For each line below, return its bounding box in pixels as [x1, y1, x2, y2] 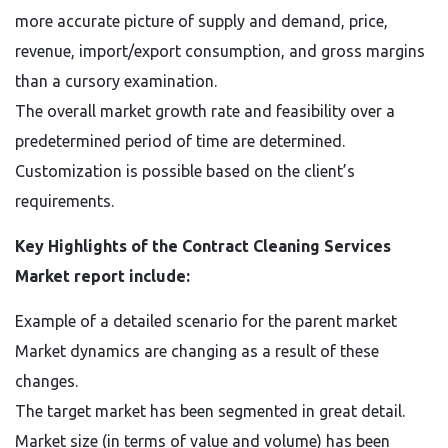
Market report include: [15, 267, 190, 285]
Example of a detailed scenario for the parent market [15, 312, 397, 330]
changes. [15, 372, 78, 390]
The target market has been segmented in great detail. [15, 402, 405, 420]
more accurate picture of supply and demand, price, [15, 12, 388, 30]
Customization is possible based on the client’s [15, 162, 355, 180]
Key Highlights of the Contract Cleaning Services [15, 237, 391, 255]
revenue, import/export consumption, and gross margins [15, 42, 425, 60]
